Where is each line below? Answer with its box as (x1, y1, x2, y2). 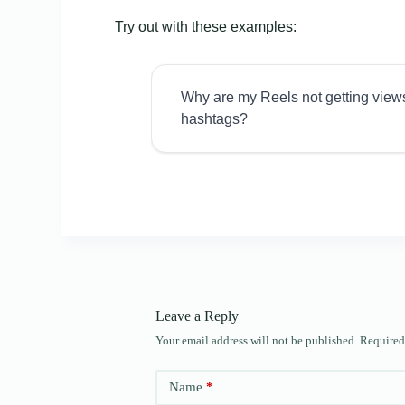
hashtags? (181, 110, 249, 127)
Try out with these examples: (115, 18, 297, 34)
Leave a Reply (155, 307, 239, 324)
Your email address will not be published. (155, 333, 357, 347)
